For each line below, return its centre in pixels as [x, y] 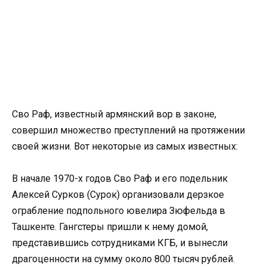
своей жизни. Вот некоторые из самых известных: [125, 146]
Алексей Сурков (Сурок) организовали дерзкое [118, 194]
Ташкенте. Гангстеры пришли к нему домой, [110, 226]
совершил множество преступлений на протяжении [128, 130]
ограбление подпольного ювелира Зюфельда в [119, 210]
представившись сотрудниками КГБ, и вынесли [120, 243]
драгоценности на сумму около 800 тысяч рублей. [123, 259]
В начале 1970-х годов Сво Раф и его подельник [120, 178]
